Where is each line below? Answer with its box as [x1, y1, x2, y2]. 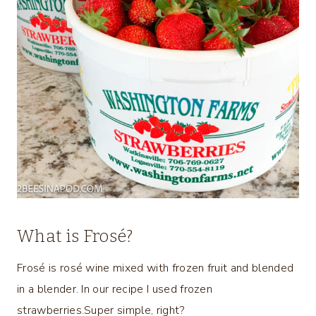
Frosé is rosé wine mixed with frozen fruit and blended [17, 260, 294, 276]
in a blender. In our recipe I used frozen [17, 281, 213, 297]
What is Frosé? [17, 226, 133, 246]
